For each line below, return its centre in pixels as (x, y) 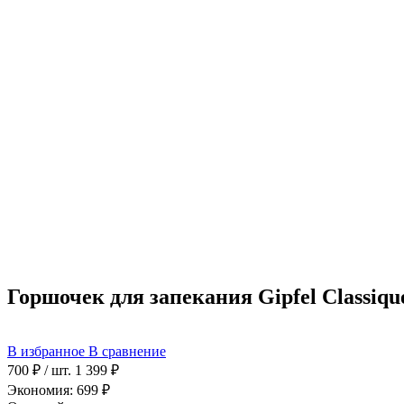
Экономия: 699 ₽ (59, 390)
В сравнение (127, 352)
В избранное (46, 352)
